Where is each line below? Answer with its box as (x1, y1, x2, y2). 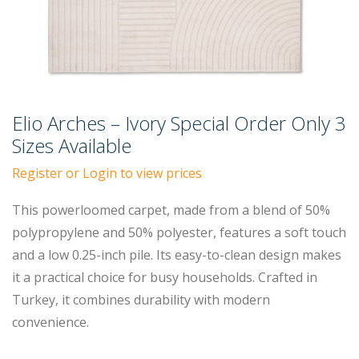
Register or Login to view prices (12, 164, 202, 182)
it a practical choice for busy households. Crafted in (12, 268, 317, 286)
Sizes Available (12, 132, 131, 159)
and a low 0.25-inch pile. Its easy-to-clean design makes (12, 246, 341, 264)
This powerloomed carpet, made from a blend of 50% (12, 201, 330, 219)
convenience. (12, 313, 89, 331)
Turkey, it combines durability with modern (12, 291, 270, 309)
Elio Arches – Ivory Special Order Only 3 (12, 110, 346, 136)
